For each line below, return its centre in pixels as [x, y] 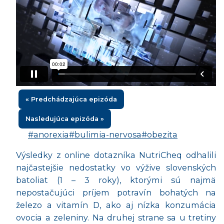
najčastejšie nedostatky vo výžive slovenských [116, 168]
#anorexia [48, 135]
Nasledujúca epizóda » [65, 119]
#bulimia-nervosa [105, 135]
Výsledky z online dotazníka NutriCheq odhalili [116, 155]
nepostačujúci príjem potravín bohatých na [116, 193]
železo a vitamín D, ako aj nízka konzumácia [116, 205]
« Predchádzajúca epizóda [71, 99]
